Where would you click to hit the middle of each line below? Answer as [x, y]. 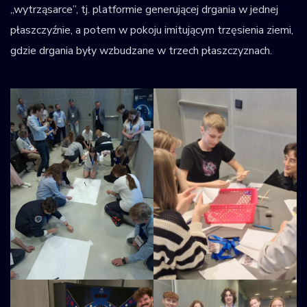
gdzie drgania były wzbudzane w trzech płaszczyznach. [141, 50]
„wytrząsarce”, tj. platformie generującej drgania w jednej [144, 9]
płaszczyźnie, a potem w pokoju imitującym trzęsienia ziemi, [152, 30]
